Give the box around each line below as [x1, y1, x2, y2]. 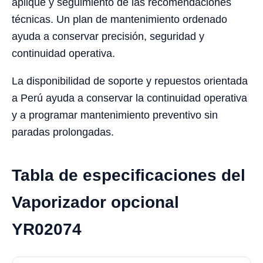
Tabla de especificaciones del [12, 166, 245, 185]
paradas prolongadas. [12, 126, 114, 139]
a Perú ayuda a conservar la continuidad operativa [12, 92, 247, 104]
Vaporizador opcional [12, 193, 179, 212]
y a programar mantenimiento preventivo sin [12, 109, 218, 122]
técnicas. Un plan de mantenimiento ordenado [12, 14, 227, 26]
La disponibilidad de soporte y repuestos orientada [12, 75, 248, 87]
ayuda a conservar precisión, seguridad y [12, 31, 204, 43]
